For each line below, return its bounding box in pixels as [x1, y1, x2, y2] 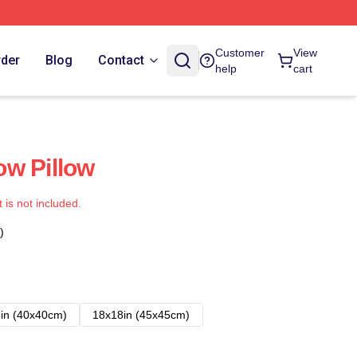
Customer [215, 46, 265, 59]
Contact [98, 53, 145, 68]
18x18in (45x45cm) [92, 308, 190, 321]
